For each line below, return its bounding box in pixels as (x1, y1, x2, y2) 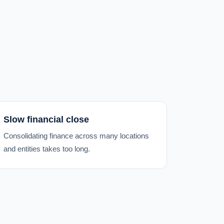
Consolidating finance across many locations (3, 131, 149, 140)
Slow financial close (3, 114, 89, 124)
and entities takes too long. (3, 144, 90, 153)
